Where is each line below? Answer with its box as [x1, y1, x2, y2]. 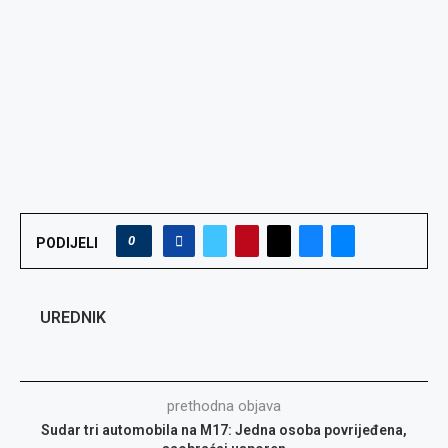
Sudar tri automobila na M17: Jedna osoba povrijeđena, [41, 422, 407, 438]
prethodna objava [167, 397, 281, 415]
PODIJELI [36, 235, 98, 251]
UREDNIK [40, 308, 106, 327]
